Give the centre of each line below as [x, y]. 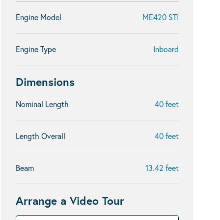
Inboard [166, 49]
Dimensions [45, 82]
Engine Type [36, 49]
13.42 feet [162, 168]
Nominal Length [42, 104]
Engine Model [39, 17]
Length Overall [41, 136]
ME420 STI [161, 17]
